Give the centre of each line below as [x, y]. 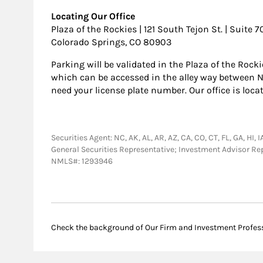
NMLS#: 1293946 [82, 161]
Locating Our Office [93, 16]
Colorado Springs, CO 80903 [111, 42]
